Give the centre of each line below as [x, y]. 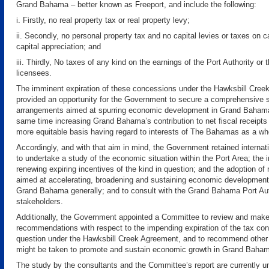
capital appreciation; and [59, 47]
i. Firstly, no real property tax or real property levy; [103, 20]
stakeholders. [40, 201]
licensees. [34, 73]
